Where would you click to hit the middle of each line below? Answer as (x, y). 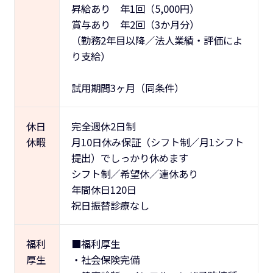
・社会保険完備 (105, 259)
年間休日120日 (104, 189)
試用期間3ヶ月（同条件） (127, 87)
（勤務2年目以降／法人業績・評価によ (157, 40)
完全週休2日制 (103, 126)
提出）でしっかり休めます (134, 158)
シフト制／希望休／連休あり (134, 173)
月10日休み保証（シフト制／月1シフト (157, 142)
